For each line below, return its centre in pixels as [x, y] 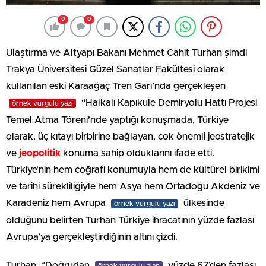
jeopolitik [40, 153]
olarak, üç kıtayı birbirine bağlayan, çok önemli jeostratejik [130, 136]
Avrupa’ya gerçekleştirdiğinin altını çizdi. [92, 237]
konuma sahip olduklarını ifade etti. [137, 153]
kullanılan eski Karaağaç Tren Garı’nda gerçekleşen [116, 86]
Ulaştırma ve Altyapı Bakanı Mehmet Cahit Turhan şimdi [126, 53]
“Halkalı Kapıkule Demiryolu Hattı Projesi [168, 102]
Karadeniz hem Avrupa [57, 203]
